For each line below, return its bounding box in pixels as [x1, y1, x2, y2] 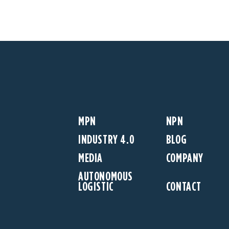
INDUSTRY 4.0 [78, 132, 135, 146]
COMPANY [166, 151, 204, 165]
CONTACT [166, 179, 202, 193]
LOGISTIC [78, 179, 114, 193]
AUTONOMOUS [78, 169, 133, 183]
